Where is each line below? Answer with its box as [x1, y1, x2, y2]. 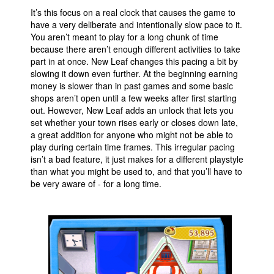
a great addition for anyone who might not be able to [31, 128, 233, 141]
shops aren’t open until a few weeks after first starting [31, 92, 237, 104]
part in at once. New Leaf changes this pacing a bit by [31, 55, 238, 67]
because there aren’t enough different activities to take [31, 43, 240, 55]
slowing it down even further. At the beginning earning [31, 67, 238, 80]
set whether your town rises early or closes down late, [31, 116, 238, 128]
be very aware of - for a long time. [31, 177, 161, 190]
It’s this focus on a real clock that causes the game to [31, 6, 235, 18]
